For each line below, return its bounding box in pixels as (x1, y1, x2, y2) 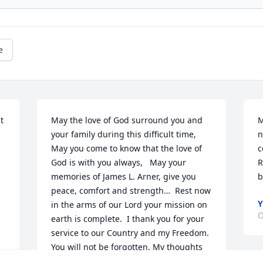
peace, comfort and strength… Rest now (51, 185, 211, 197)
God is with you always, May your (51, 157, 187, 168)
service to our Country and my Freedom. (51, 227, 210, 239)
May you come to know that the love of (51, 143, 203, 154)
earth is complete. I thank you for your (51, 213, 205, 225)
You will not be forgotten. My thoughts (51, 241, 203, 253)
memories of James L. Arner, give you (51, 171, 197, 183)
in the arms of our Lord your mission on (51, 199, 208, 211)
